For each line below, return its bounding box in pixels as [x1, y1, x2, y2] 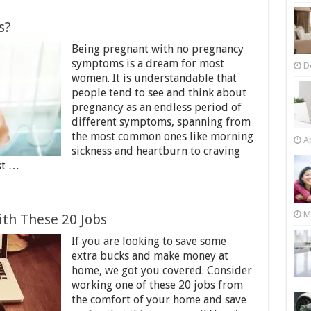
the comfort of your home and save [71, 293, 246, 306]
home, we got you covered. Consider [71, 264, 252, 277]
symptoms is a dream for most [71, 57, 224, 70]
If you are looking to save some [71, 235, 226, 248]
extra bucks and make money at [71, 249, 228, 262]
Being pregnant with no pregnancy [71, 42, 244, 56]
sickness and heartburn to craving [71, 144, 240, 158]
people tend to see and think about [71, 86, 246, 99]
